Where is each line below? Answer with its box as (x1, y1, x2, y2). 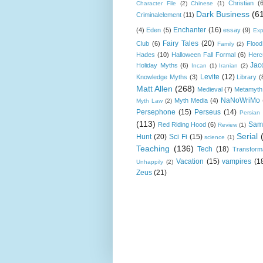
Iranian (219, 62, 238, 69)
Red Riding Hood (158, 120, 207, 128)
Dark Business (196, 9, 249, 19)
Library (237, 73, 257, 80)
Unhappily (136, 158, 163, 165)
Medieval (197, 85, 223, 93)
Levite (200, 72, 220, 81)
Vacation (176, 157, 204, 166)
